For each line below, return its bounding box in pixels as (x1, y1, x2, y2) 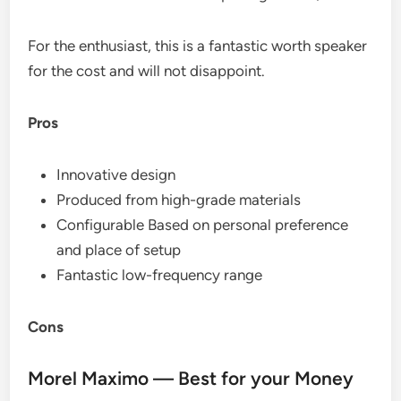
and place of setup (56, 240, 182, 259)
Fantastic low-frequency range (56, 265, 263, 284)
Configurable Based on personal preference (56, 215, 349, 234)
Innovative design (56, 165, 176, 183)
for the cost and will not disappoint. (28, 61, 266, 80)
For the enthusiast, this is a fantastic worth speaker (28, 36, 368, 55)
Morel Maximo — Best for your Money (28, 366, 354, 389)
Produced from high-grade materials (56, 190, 302, 209)
